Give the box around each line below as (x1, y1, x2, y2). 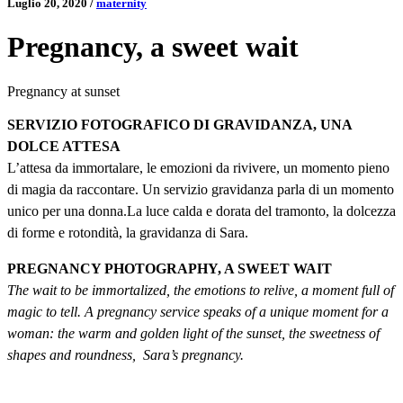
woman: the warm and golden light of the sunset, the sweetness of (7, 325, 380, 341)
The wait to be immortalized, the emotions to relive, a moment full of (7, 282, 394, 298)
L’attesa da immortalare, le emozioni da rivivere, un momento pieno (7, 159, 390, 175)
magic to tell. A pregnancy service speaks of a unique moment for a (7, 303, 389, 319)
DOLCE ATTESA (7, 138, 121, 154)
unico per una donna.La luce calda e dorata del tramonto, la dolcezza (7, 202, 396, 219)
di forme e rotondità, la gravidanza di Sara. (7, 224, 248, 240)
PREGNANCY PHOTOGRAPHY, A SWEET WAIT (7, 260, 332, 276)
